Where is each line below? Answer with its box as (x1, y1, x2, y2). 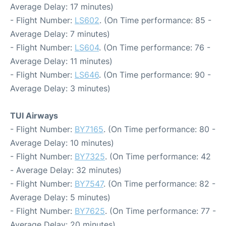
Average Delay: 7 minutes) (10, 29, 110, 39)
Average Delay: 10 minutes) (10, 138, 114, 148)
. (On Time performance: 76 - (99, 42, 210, 52)
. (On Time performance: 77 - (105, 206, 216, 216)
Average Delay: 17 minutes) (10, 2, 114, 12)
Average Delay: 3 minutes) (10, 83, 110, 93)
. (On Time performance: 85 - (99, 15, 211, 25)
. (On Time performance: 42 (105, 151, 211, 161)
